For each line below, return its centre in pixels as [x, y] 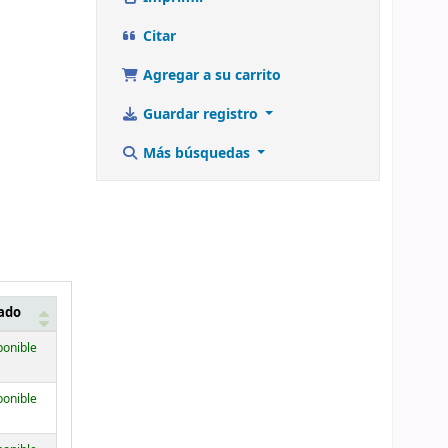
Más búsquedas [196, 153]
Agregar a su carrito [209, 75]
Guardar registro [200, 114]
